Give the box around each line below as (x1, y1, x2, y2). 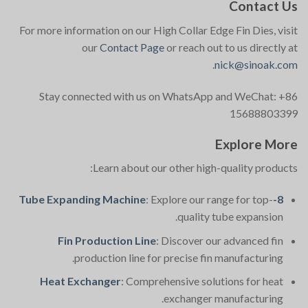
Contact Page (100, 40, 164, 54)
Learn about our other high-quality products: (93, 161, 298, 175)
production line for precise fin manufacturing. (74, 250, 284, 264)
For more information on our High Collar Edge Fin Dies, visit (19, 23, 298, 36)
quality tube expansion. (177, 209, 284, 223)
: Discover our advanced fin (156, 233, 284, 247)
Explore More (215, 135, 298, 152)
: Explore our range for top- (146, 192, 274, 206)
